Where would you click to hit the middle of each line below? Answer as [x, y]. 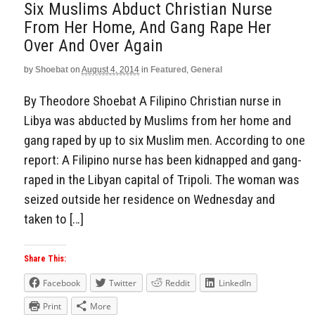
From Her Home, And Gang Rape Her [148, 27]
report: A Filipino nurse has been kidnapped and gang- [163, 160]
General [206, 69]
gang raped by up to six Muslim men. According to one [165, 140]
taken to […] [54, 219]
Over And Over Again [94, 45]
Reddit [178, 283]
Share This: [45, 259]
